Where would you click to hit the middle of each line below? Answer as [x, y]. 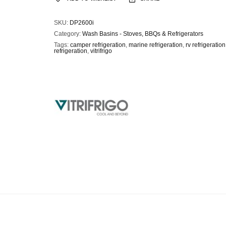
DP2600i [81, 22]
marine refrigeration [155, 45]
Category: [68, 34]
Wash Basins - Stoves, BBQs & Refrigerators [143, 34]
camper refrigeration [98, 45]
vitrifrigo [101, 51]
